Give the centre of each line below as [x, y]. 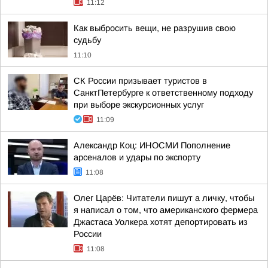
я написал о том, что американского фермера [166, 210]
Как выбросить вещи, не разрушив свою [155, 28]
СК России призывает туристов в [140, 81]
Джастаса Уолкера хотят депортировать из [161, 222]
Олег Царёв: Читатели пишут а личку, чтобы [164, 198]
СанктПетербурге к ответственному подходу [163, 93]
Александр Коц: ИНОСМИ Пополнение [152, 145]
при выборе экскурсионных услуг [139, 105]
